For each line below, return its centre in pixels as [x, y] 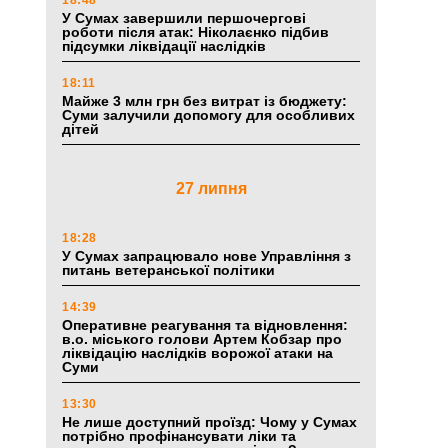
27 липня [211, 189]
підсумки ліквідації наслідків [164, 46]
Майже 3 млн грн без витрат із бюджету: [204, 101]
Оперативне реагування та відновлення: [205, 325]
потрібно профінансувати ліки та [179, 436]
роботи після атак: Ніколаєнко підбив [195, 32]
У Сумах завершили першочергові [184, 18]
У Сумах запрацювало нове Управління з [206, 256]
